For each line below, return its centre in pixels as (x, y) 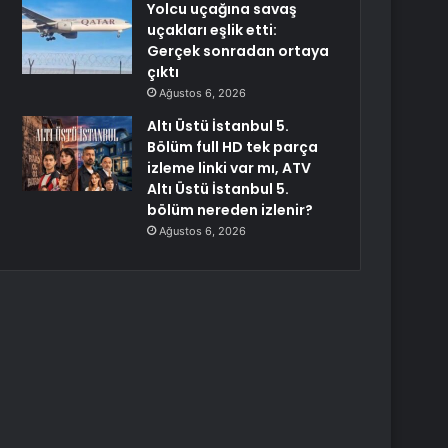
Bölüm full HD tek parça (233, 147)
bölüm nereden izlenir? (230, 210)
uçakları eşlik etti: (212, 30)
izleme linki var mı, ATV (229, 168)
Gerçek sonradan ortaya (238, 51)
